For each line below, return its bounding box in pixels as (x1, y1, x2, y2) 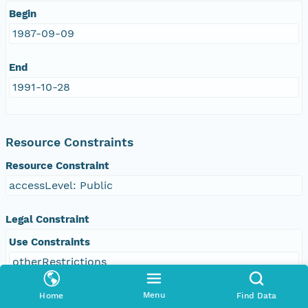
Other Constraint (9, 289, 94, 302)
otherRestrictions (12, 254, 107, 268)
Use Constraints (9, 235, 90, 248)
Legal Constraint (5, 212, 89, 225)
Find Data (236, 291, 277, 300)
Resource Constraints (5, 135, 133, 149)
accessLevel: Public (9, 178, 113, 192)
